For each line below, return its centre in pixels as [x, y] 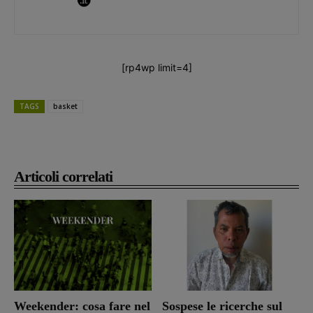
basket [65, 106]
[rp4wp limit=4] [156, 67]
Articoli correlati [63, 176]
